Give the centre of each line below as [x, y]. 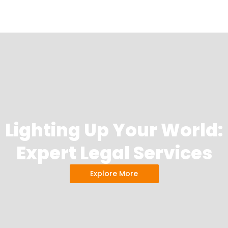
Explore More [114, 174]
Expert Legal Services [114, 153]
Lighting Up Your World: [114, 130]
